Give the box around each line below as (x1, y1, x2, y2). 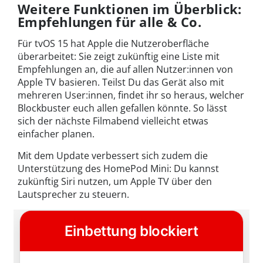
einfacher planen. (18, 127, 95, 140)
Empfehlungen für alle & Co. (18, 12, 202, 31)
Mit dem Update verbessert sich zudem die (18, 149, 208, 162)
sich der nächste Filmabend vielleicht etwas (18, 114, 208, 127)
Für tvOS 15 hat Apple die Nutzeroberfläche (18, 36, 209, 50)
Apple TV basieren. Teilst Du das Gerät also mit (18, 75, 224, 89)
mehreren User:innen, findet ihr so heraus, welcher (18, 88, 244, 102)
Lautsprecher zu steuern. (18, 187, 129, 201)
